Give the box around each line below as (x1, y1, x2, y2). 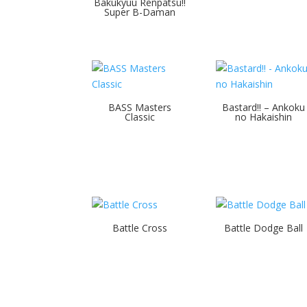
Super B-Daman (104, 5, 176, 19)
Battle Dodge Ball (224, 221, 304, 234)
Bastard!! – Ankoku (222, 100, 306, 114)
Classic (125, 110, 156, 123)
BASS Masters (108, 100, 172, 114)
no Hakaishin (235, 110, 293, 123)
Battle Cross (112, 221, 168, 234)
